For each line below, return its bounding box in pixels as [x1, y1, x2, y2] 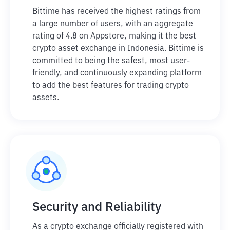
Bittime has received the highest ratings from [32, 8, 201, 16]
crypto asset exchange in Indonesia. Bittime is [32, 45, 204, 53]
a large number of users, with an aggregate [32, 20, 193, 28]
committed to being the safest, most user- [32, 57, 190, 65]
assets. [32, 94, 59, 102]
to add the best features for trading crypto [32, 82, 189, 90]
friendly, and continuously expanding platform [32, 69, 202, 78]
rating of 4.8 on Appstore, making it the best [32, 32, 196, 41]
